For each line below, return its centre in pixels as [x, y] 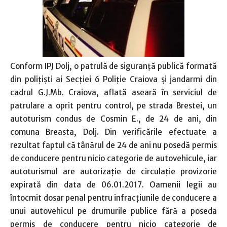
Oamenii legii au [183, 185]
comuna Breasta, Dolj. [58, 132]
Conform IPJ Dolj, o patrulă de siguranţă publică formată [113, 66]
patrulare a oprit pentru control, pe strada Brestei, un [113, 106]
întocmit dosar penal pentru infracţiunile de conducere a [113, 198]
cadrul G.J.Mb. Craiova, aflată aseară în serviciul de [113, 92]
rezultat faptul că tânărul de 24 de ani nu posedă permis [113, 145]
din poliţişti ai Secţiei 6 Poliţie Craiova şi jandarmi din [113, 79]
